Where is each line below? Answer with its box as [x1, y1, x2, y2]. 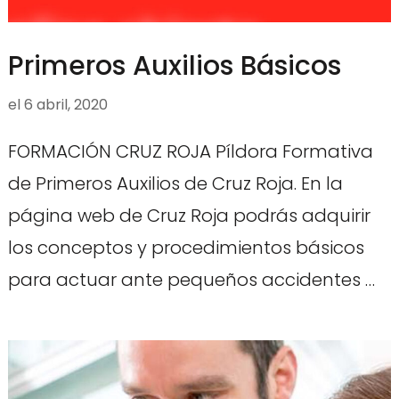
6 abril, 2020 [23, 94, 108, 116]
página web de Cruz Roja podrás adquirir [7, 203, 370, 229]
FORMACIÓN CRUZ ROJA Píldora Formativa [7, 139, 373, 165]
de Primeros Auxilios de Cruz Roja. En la [7, 171, 343, 197]
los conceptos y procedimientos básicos [7, 235, 364, 261]
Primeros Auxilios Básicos [7, 47, 341, 85]
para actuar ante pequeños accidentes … [7, 267, 375, 293]
